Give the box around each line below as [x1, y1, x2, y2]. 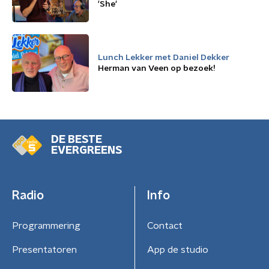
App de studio [147, 245, 208, 255]
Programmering [12, 221, 80, 231]
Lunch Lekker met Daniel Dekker [98, 53, 229, 62]
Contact [147, 221, 183, 231]
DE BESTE [51, 134, 102, 145]
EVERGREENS [51, 145, 122, 156]
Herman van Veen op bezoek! [98, 64, 216, 73]
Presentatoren [12, 245, 77, 255]
